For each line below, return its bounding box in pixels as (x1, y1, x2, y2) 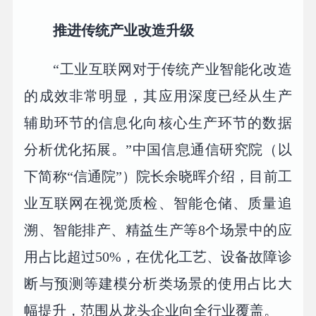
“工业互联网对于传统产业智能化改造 (53, 61, 292, 78)
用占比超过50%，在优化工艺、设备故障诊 (24, 249, 292, 265)
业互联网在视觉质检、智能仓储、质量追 (24, 195, 292, 212)
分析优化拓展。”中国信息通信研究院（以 (24, 142, 292, 158)
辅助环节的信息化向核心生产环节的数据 (24, 115, 292, 131)
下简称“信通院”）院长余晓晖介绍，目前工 (24, 169, 292, 185)
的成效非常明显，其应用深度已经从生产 (24, 88, 292, 104)
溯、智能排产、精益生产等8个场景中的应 (24, 222, 292, 238)
